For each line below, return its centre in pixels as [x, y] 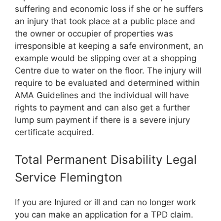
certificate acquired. [55, 132]
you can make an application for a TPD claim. [104, 215]
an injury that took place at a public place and [105, 21]
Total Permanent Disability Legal [106, 160]
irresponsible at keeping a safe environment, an [109, 46]
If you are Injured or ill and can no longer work [105, 202]
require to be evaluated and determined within [107, 83]
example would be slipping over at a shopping [106, 58]
